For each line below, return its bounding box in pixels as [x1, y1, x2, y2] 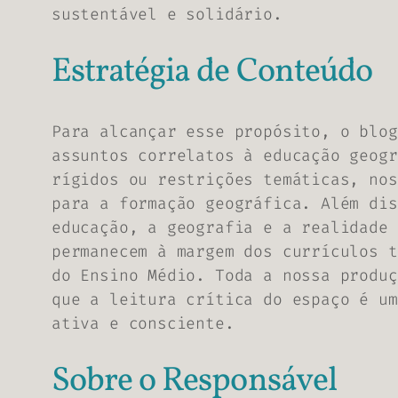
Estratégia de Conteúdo [52, 49, 372, 97]
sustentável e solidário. [52, 3, 283, 25]
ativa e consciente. [52, 312, 235, 334]
